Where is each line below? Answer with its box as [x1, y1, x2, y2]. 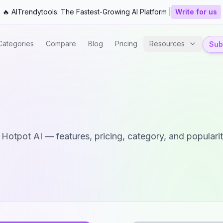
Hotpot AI [1, 131, 42, 141]
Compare [46, 39, 76, 48]
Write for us [175, 7, 217, 16]
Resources [149, 39, 185, 48]
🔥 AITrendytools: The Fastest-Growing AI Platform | [2, 7, 171, 16]
